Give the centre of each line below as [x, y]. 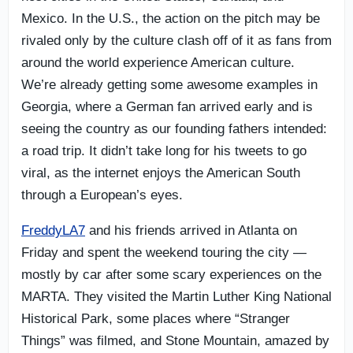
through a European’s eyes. [102, 195]
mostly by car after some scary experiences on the [171, 274]
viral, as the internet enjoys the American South [161, 173]
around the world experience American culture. [158, 62]
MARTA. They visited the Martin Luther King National [176, 296]
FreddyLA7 [53, 230]
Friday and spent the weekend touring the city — [164, 252]
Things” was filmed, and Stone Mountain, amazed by [175, 340]
